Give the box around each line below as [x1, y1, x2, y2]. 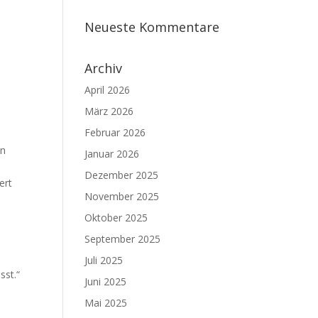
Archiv [84, 60, 123, 77]
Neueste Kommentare [84, 18, 220, 35]
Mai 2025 [84, 296, 128, 309]
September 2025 [84, 232, 161, 246]
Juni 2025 [84, 275, 127, 288]
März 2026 [84, 104, 134, 118]
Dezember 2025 [84, 168, 159, 182]
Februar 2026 [84, 126, 146, 139]
